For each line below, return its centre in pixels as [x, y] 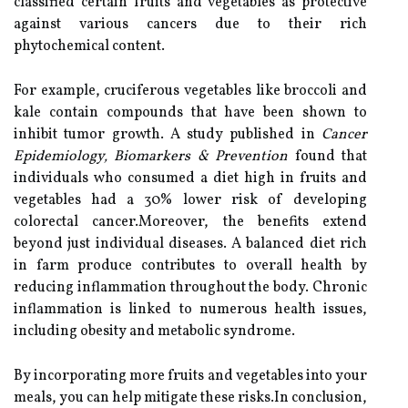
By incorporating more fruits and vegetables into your [190, 376]
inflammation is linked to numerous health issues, [190, 310]
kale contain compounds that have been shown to [190, 113]
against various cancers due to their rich [190, 25]
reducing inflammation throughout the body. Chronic [190, 288]
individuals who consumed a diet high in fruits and [190, 178]
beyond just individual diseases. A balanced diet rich [190, 244]
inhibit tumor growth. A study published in [168, 135]
